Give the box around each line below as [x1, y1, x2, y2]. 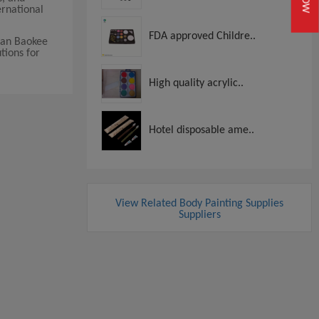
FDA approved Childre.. [149, 30, 256, 42]
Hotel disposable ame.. [149, 124, 254, 136]
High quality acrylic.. [149, 77, 244, 89]
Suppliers [178, 209, 221, 221]
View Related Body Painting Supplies [115, 197, 283, 209]
